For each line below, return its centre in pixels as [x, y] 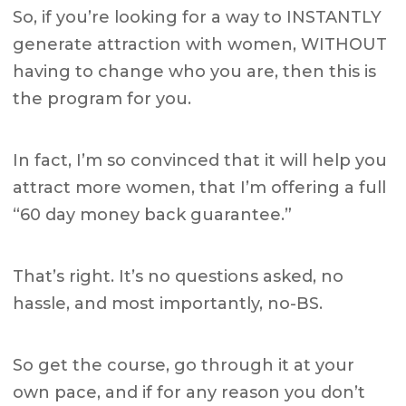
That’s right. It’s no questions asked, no [179, 276]
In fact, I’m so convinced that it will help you [200, 160]
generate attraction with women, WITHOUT [200, 44]
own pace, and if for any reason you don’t [189, 392]
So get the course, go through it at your [184, 365]
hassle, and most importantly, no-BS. [168, 303]
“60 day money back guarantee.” [153, 214]
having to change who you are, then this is [195, 71]
